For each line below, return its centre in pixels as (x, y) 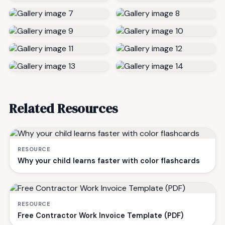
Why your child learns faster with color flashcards (109, 161)
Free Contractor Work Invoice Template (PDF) (100, 216)
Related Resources (63, 109)
